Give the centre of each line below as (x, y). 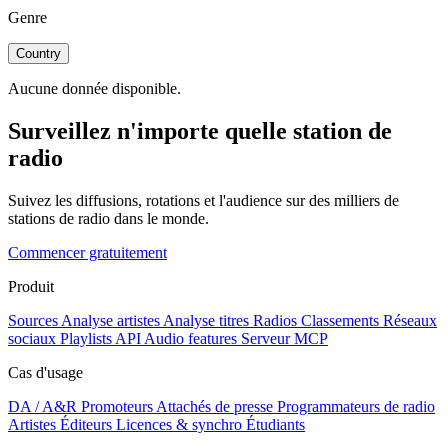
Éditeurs (86, 424)
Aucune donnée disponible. (94, 88)
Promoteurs (117, 406)
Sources (33, 320)
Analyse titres (206, 320)
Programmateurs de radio (356, 406)
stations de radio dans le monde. (108, 218)
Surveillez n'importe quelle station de (200, 130)
